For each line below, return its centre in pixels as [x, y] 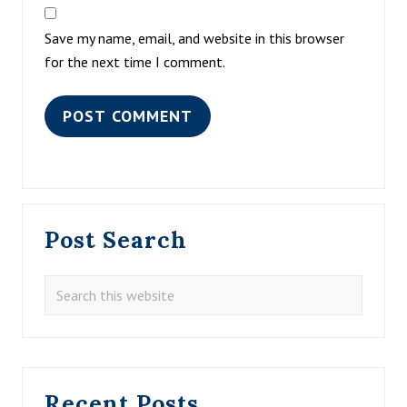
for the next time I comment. [135, 61]
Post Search [116, 239]
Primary [78, 218]
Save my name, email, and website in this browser [194, 38]
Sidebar [74, 252]
